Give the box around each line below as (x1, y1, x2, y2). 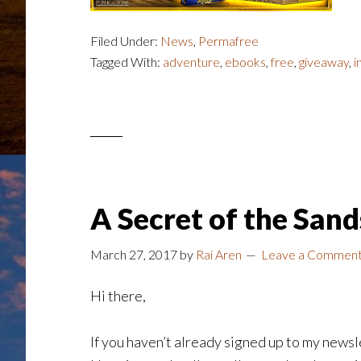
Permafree (198, 33, 259, 48)
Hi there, (90, 287, 146, 305)
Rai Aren (196, 247, 242, 262)
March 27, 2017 (90, 247, 177, 262)
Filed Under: (90, 33, 160, 48)
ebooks (225, 54, 266, 69)
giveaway (299, 54, 349, 69)
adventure (163, 54, 220, 69)
